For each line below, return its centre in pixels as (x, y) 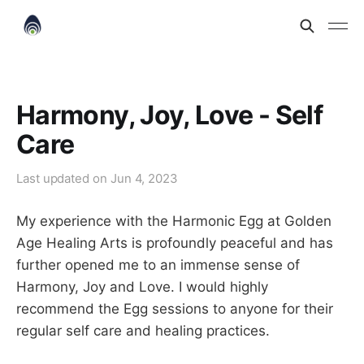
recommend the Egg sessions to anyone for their (175, 309)
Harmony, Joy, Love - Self (169, 115)
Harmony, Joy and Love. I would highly (142, 287)
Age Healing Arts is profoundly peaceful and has (175, 243)
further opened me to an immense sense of (158, 265)
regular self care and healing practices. (143, 331)
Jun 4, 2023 (144, 178)
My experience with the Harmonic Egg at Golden (174, 221)
